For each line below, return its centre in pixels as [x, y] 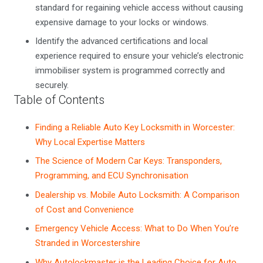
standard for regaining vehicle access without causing [139, 7]
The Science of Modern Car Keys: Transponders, [129, 161]
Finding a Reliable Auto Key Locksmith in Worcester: [135, 127]
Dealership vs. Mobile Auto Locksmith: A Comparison [137, 195]
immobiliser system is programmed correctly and [130, 70]
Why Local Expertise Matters [90, 142]
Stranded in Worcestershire [88, 243]
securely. [52, 85]
